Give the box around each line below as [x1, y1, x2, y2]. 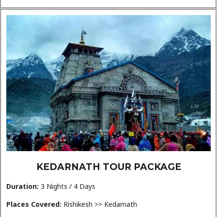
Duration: [6, 182, 39, 191]
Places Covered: [6, 199, 62, 209]
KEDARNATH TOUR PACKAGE [36, 161, 181, 173]
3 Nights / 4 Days [39, 182, 95, 191]
